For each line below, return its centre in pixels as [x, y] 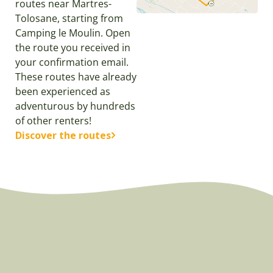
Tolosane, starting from [69, 18]
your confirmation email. [72, 62]
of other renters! [53, 121]
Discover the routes [63, 135]
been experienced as [63, 91]
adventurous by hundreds [75, 106]
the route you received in [73, 48]
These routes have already [76, 77]
